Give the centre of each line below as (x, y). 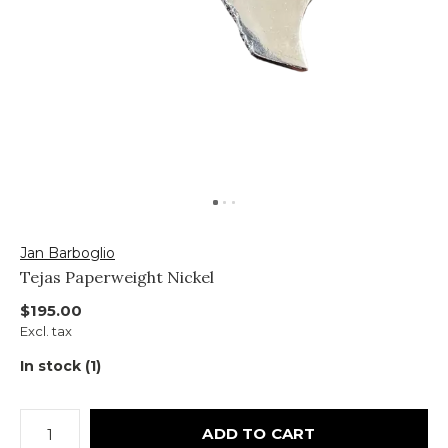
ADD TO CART (259, 433)
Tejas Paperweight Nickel (117, 277)
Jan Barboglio (67, 253)
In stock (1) (60, 366)
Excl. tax (46, 331)
